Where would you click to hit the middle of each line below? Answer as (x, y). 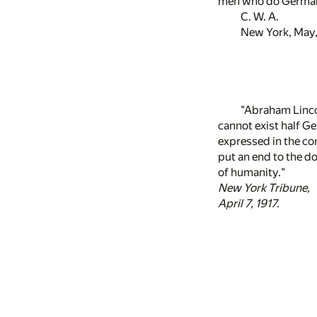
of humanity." (252, 172)
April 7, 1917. (249, 203)
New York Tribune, (264, 188)
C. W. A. (260, 16)
